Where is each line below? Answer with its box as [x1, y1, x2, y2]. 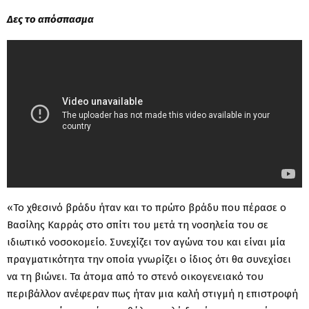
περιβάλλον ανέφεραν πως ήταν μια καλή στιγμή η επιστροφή [7, 287, 298, 300]
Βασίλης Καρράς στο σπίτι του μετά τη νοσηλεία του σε [7, 218, 268, 231]
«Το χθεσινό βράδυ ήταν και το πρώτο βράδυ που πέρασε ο [7, 201, 286, 214]
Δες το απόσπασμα [7, 12, 94, 26]
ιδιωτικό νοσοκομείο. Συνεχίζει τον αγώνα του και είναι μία [7, 235, 286, 248]
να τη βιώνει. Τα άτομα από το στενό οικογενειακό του [7, 270, 263, 283]
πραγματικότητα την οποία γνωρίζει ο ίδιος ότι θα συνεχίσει [7, 252, 291, 266]
